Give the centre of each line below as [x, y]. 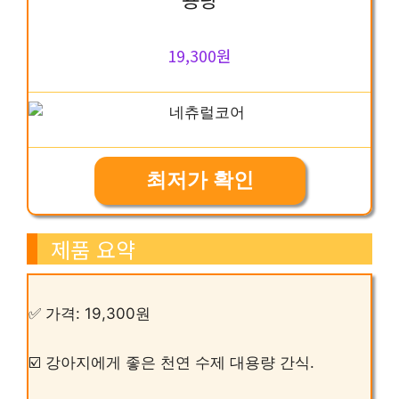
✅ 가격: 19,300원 [90, 313]
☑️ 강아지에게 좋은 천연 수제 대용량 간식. [171, 363]
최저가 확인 [199, 180]
